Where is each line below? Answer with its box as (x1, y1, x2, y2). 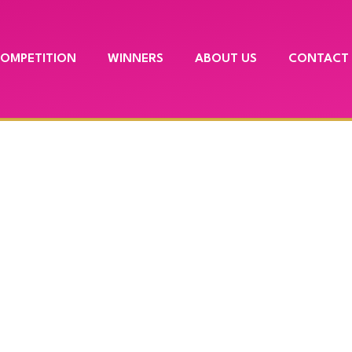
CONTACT (288, 53, 349, 65)
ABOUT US (194, 53, 257, 65)
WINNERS (107, 53, 163, 65)
